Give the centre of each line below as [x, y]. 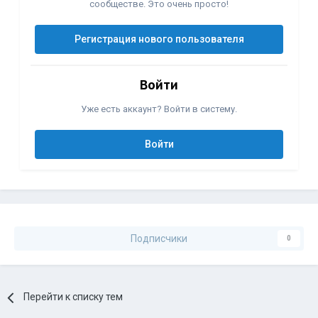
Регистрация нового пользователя [159, 39]
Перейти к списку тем [73, 297]
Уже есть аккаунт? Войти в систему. [159, 109]
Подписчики [159, 239]
